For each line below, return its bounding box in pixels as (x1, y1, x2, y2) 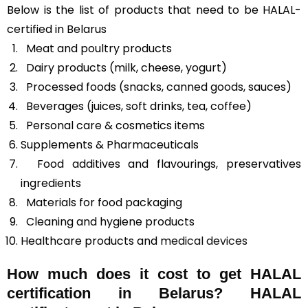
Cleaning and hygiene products (21, 214, 195, 230)
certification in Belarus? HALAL (7, 285, 301, 302)
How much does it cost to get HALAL (7, 265, 301, 283)
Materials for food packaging (21, 195, 182, 210)
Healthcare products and (21, 233, 160, 249)
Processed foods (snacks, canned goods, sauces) (21, 79, 291, 95)
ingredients (21, 175, 81, 191)
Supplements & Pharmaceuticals (21, 137, 199, 153)
